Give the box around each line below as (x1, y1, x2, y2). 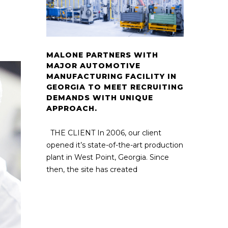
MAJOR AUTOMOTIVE (46, 61, 140, 70)
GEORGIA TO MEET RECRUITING (46, 82, 183, 92)
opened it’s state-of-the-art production (46, 140, 183, 150)
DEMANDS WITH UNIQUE (46, 93, 153, 102)
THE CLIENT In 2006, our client (46, 128, 161, 137)
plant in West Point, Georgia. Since (46, 152, 169, 162)
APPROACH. (46, 103, 97, 113)
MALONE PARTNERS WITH (46, 50, 158, 60)
